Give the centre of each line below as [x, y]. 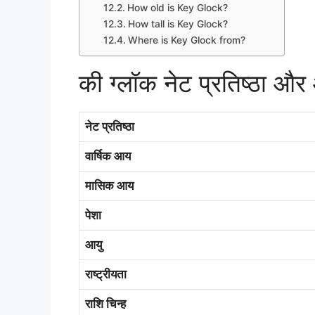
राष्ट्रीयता [106, 275]
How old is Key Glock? [177, 7]
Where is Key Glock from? [186, 40]
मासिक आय [109, 186]
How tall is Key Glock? [178, 24]
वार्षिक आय [108, 156]
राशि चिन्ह [105, 304]
